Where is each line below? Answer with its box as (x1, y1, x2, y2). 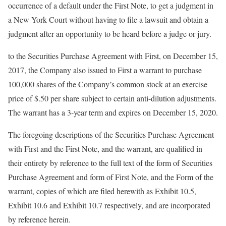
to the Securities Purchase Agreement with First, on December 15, (8, 50, 218, 61)
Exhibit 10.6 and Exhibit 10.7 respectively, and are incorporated (8, 199, 210, 210)
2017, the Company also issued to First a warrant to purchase (8, 64, 202, 75)
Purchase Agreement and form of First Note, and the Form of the (8, 171, 213, 182)
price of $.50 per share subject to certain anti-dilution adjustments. (8, 92, 216, 103)
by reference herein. (8, 213, 71, 224)
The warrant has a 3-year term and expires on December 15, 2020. (8, 106, 218, 118)
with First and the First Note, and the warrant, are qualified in (8, 143, 202, 154)
